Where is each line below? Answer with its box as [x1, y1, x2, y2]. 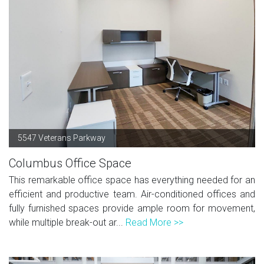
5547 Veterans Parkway [18, 133, 105, 143]
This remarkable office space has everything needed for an [9, 174, 255, 186]
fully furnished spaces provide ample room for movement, [9, 202, 255, 214]
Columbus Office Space [9, 156, 131, 170]
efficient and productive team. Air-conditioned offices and [9, 188, 255, 200]
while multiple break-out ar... [9, 216, 126, 228]
